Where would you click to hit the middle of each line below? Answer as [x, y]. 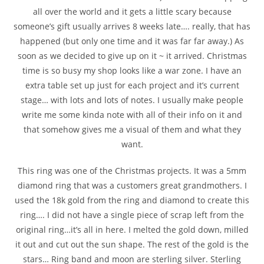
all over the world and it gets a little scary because [132, 12]
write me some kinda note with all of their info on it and [132, 115]
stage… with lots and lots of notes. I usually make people [132, 100]
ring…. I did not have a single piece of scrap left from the [132, 215]
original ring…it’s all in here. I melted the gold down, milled [132, 230]
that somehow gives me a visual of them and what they [132, 130]
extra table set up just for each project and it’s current [132, 85]
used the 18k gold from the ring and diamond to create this [132, 200]
